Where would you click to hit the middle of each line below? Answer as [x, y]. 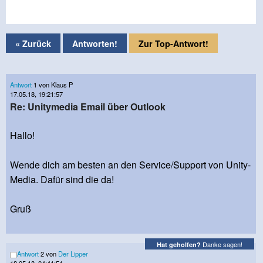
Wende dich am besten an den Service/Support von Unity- [130, 165]
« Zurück [33, 43]
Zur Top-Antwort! [173, 43]
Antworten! [95, 43]
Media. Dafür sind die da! [62, 180]
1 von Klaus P [52, 84]
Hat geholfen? [179, 244]
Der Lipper [73, 254]
